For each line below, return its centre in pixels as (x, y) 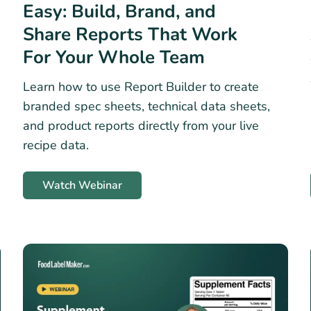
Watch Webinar (82, 186)
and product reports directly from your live (141, 126)
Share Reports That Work (130, 35)
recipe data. (56, 145)
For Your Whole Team (114, 58)
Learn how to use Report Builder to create (141, 87)
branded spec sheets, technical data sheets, (146, 107)
